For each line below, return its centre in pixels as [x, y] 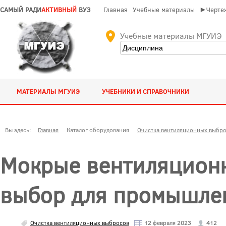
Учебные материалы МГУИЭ [171, 36]
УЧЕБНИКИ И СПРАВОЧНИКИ [146, 91]
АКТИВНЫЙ [59, 10]
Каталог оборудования [98, 130]
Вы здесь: [19, 130]
